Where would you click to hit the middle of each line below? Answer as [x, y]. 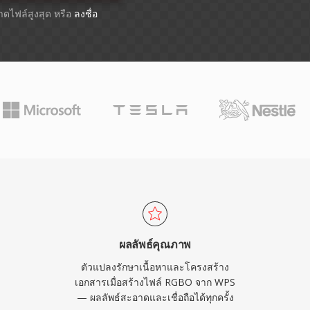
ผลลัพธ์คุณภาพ [155, 244]
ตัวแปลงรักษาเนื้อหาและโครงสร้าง [155, 267]
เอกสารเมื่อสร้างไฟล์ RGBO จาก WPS [155, 282]
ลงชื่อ [85, 13]
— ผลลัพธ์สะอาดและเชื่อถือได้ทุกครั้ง [155, 297]
